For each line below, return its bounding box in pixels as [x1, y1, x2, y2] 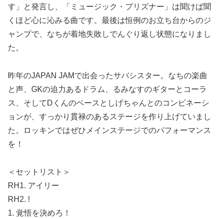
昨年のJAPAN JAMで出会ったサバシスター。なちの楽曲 [8, 71, 207, 80]
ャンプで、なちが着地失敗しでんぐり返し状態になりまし [8, 30, 211, 39]
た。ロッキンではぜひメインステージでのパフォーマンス [8, 126, 211, 134]
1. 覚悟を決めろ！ [8, 208, 71, 217]
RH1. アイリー [8, 181, 59, 190]
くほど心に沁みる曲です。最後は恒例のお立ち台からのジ [8, 16, 211, 25]
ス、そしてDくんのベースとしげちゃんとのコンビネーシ [8, 98, 209, 107]
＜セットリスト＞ [8, 167, 70, 176]
